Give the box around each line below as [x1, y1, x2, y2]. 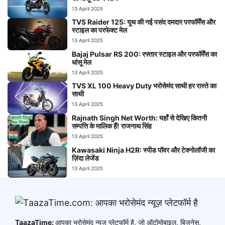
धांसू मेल [72, 57, 92, 66]
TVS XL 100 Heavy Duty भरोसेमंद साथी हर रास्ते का [72, 81, 217, 90]
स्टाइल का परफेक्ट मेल [72, 26, 128, 35]
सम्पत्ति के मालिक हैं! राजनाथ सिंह [72, 121, 152, 130]
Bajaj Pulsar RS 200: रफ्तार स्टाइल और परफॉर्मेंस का [72, 49, 217, 58]
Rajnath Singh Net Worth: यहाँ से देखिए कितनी [72, 113, 207, 122]
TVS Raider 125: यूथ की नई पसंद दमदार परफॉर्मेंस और [72, 18, 216, 27]
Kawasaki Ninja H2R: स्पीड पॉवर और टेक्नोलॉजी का [72, 145, 215, 154]
